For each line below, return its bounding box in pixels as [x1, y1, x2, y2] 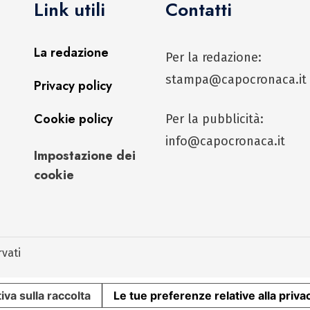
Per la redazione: [165, 49, 262, 65]
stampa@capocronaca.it [165, 71, 307, 87]
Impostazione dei [34, 146, 136, 165]
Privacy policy [34, 76, 112, 95]
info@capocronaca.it [165, 133, 285, 149]
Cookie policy [34, 109, 113, 128]
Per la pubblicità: [165, 111, 264, 127]
